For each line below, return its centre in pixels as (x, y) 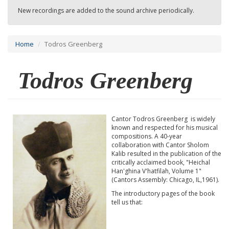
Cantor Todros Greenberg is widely (163, 119)
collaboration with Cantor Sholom (160, 145)
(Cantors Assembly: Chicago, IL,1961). (165, 180)
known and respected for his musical (165, 128)
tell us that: (127, 202)
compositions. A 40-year (147, 136)
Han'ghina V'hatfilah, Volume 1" (156, 171)
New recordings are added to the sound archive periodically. (106, 10)
